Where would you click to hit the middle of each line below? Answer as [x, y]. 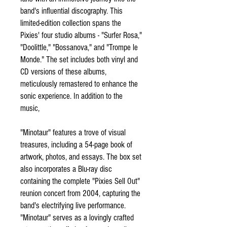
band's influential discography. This [71, 11]
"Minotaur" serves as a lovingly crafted [77, 218]
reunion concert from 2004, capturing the [80, 193]
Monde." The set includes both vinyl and [79, 60]
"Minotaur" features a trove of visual [73, 133]
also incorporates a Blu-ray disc [66, 169]
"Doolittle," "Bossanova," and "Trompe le [79, 47]
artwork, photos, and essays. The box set [81, 157]
